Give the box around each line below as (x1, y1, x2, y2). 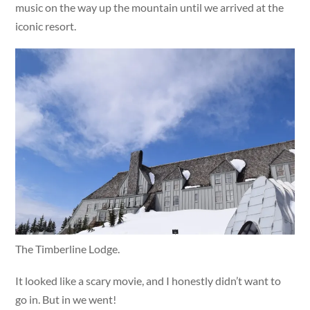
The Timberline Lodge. (15, 241, 120, 255)
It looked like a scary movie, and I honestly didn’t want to (15, 273, 282, 287)
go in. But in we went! (15, 292, 117, 306)
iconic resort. (15, 19, 77, 33)
